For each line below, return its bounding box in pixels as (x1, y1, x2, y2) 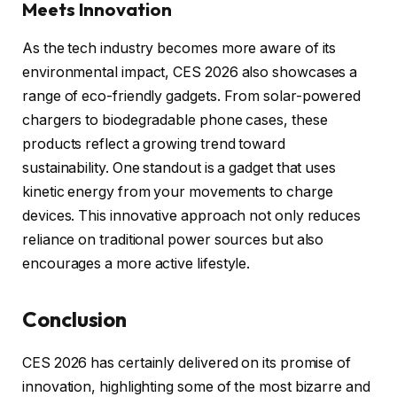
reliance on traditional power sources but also (22, 230, 324, 248)
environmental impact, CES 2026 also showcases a (22, 63, 358, 81)
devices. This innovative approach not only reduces (22, 206, 362, 224)
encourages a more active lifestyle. (22, 254, 251, 272)
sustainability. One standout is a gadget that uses (22, 159, 337, 176)
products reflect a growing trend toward (22, 135, 285, 152)
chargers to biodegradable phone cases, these (22, 111, 328, 128)
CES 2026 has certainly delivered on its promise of (22, 354, 352, 372)
